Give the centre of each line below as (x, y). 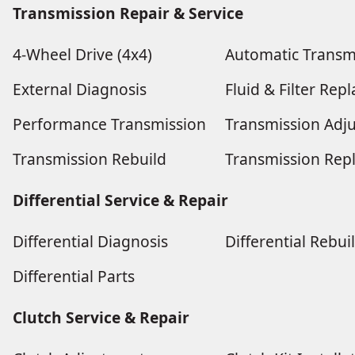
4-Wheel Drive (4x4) (82, 54)
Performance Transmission (109, 124)
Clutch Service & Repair (101, 317)
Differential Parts (74, 276)
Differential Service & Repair (120, 200)
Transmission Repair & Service (128, 13)
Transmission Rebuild (90, 158)
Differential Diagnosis (90, 241)
